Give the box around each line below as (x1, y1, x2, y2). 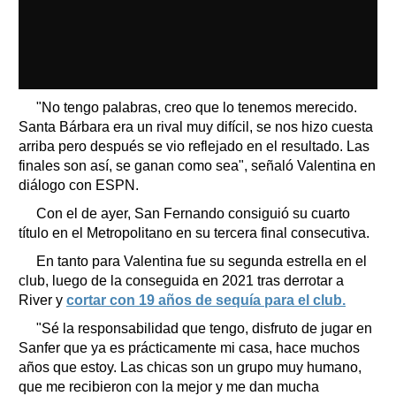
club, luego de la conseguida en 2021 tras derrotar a (19, 272, 344, 288)
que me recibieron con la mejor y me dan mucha (19, 378, 319, 394)
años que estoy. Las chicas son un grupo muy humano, (19, 359, 362, 375)
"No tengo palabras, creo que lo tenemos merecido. (36, 99, 357, 115)
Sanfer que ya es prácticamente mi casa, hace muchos (19, 339, 360, 355)
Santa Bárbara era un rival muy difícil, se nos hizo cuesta (19, 118, 373, 134)
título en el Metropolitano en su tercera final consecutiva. (19, 225, 369, 240)
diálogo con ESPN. (19, 177, 139, 193)
